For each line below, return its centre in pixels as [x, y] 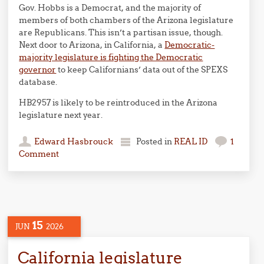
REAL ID [191, 141]
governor [38, 69]
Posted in [155, 141]
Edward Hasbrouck [74, 141]
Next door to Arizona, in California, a [92, 44]
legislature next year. [61, 115]
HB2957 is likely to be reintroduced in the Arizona [118, 102]
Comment [39, 154]
